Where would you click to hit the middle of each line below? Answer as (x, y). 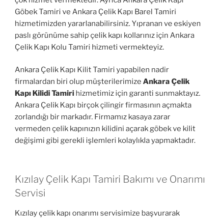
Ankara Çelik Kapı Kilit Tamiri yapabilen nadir (92, 70)
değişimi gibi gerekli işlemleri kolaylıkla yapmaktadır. (105, 141)
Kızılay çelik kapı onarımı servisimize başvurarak (97, 213)
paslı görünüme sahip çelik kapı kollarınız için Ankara (105, 35)
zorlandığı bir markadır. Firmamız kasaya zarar (93, 117)
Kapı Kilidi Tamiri (44, 94)
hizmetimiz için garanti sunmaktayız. (137, 94)
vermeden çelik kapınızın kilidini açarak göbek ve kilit (105, 129)
